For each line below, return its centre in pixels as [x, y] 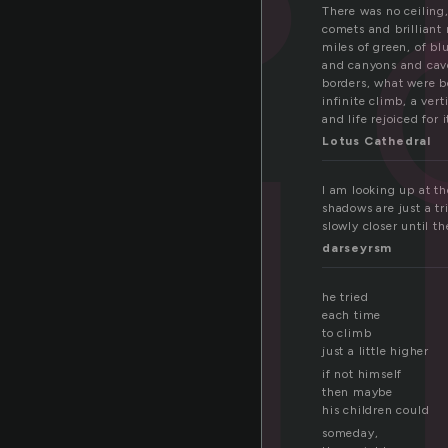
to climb [347, 333]
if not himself [362, 374]
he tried [345, 297]
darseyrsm [357, 248]
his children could [376, 410]
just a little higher [375, 351]
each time [352, 315]
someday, [350, 433]
